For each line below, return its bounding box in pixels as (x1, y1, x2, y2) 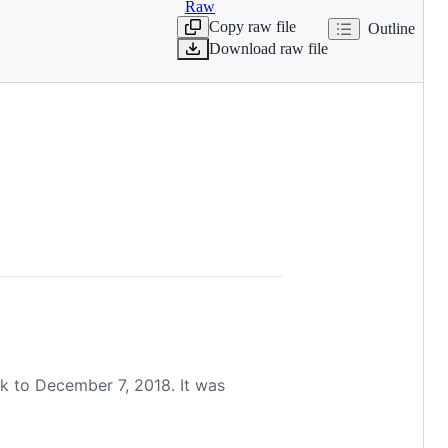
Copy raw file (209, 17, 296, 35)
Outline (368, 19, 415, 37)
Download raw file (209, 39, 328, 57)
